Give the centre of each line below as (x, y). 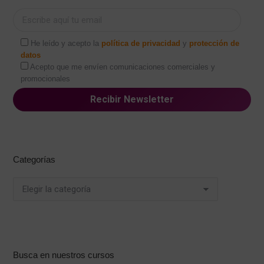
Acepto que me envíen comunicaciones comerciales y (123, 67)
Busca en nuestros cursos (64, 255)
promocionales (46, 79)
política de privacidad (141, 43)
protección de (214, 43)
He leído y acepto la (66, 43)
